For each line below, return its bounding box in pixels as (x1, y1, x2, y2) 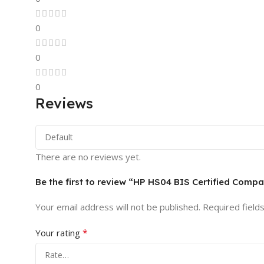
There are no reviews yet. (35, 150, 141, 163)
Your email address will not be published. (35, 200, 200, 213)
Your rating (35, 226, 82, 239)
